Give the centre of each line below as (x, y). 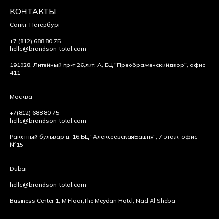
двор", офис (187, 65)
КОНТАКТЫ (33, 11)
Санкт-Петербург (35, 24)
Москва (21, 96)
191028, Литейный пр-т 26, (47, 65)
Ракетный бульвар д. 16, (45, 136)
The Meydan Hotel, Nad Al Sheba (129, 200)
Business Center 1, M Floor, (47, 200)
